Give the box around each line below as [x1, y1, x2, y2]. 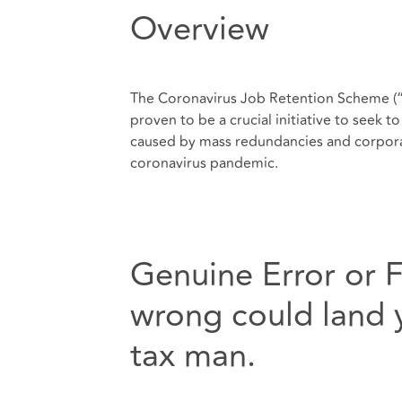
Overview [129, 4, 269, 55]
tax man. [129, 330, 256, 381]
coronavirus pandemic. [129, 152, 282, 174]
